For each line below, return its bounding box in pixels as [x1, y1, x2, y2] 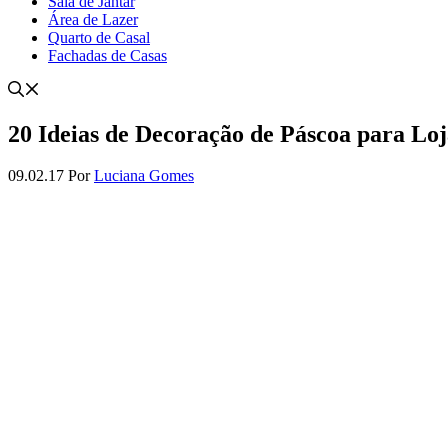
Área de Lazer [48, 10, 138, 28]
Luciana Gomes [94, 167, 194, 185]
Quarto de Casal [48, 28, 150, 46]
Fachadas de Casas [48, 46, 167, 64]
